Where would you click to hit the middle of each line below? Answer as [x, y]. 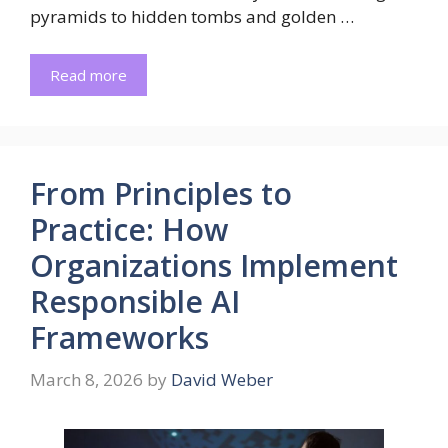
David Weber [222, 379]
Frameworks [119, 338]
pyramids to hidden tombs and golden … [192, 16]
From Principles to [161, 194]
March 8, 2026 [86, 379]
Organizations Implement [214, 266]
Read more [88, 75]
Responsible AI [135, 302]
